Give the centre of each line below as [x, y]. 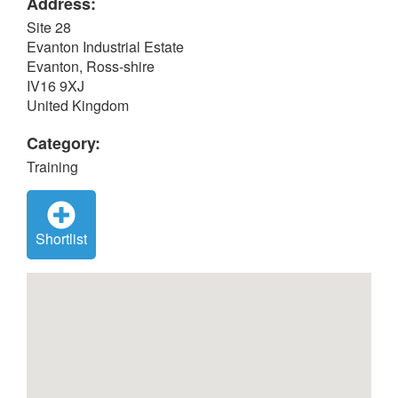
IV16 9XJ [56, 86]
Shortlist [61, 239]
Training [52, 167]
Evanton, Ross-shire [91, 66]
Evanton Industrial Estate [105, 47]
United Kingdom [78, 105]
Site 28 [49, 27]
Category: [64, 143]
